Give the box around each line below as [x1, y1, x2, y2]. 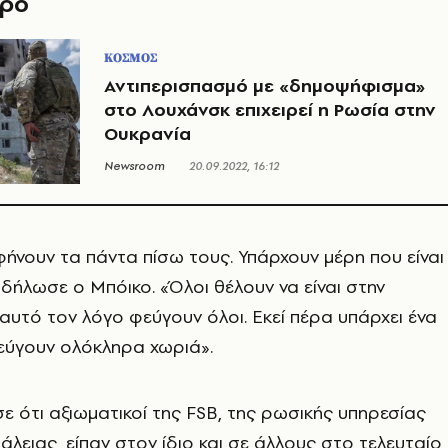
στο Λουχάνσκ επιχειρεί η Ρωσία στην [104, 96, 436, 122]
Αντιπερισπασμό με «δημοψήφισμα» [104, 72, 425, 98]
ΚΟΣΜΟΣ [104, 49, 157, 66]
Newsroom [104, 157, 165, 174]
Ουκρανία [104, 120, 191, 146]
